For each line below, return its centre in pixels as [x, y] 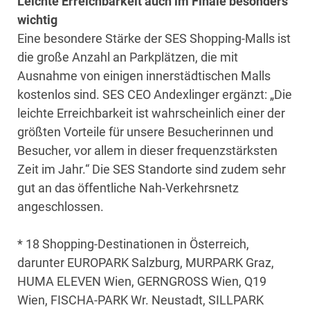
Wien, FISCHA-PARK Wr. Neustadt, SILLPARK [140, 300]
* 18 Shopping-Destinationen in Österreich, [133, 244]
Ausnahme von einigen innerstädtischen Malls [144, 75]
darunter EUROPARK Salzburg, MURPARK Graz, [146, 262]
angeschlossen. [61, 206]
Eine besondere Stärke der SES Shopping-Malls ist [154, 38]
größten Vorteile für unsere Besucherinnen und [145, 131]
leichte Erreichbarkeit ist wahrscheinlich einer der [151, 113]
